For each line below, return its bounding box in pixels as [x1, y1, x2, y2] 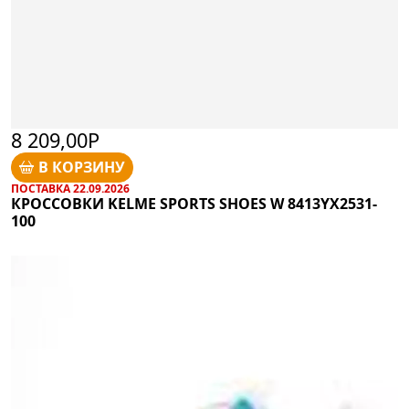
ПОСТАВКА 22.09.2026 [11, 180, 130, 196]
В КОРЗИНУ [38, 157, 126, 178]
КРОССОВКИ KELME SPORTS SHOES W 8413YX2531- [11, 193, 377, 214]
